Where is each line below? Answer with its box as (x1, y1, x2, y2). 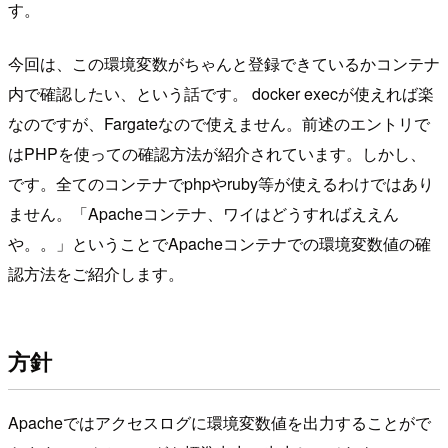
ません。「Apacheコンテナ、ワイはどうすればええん (8, 201, 399, 225)
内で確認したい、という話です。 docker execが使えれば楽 (8, 81, 434, 105)
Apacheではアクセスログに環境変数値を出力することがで (8, 410, 431, 434)
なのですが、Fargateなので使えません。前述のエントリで (8, 111, 430, 135)
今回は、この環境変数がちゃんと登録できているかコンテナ (8, 51, 440, 75)
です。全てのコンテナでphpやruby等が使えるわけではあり (8, 171, 434, 195)
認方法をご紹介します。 (8, 261, 184, 285)
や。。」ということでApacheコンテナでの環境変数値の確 (8, 231, 431, 255)
